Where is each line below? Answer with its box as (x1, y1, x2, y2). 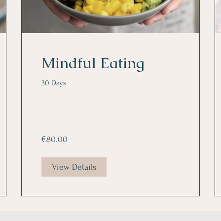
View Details (52, 162, 97, 172)
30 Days (41, 78, 67, 88)
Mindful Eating (41, 53, 145, 73)
